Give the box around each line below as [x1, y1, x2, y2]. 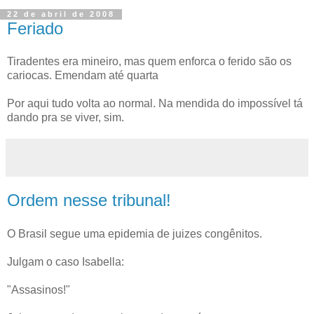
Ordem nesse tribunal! [7, 191, 171, 210]
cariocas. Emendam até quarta [7, 69, 158, 82]
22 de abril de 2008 [7, 10, 115, 19]
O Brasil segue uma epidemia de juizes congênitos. [7, 228, 262, 240]
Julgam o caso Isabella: [7, 256, 124, 268]
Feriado [7, 18, 63, 38]
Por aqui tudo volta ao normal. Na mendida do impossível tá [7, 97, 303, 110]
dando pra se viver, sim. [7, 111, 124, 124]
